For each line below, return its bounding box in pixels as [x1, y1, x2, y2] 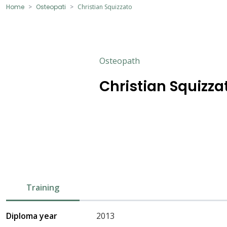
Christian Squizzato [78, 2, 132, 11]
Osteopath [99, 55, 140, 66]
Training [26, 181, 59, 193]
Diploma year [6, 210, 57, 221]
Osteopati [36, 2, 66, 11]
